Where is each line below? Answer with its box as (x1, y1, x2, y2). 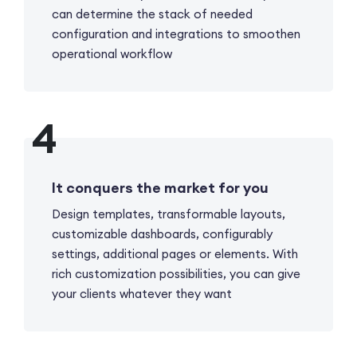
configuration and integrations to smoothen (52, 25, 300, 41)
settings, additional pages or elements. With (52, 245, 298, 261)
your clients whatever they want (52, 285, 232, 301)
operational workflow (52, 45, 172, 61)
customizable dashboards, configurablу (52, 226, 273, 241)
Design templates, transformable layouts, (52, 206, 285, 222)
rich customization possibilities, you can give (52, 265, 300, 281)
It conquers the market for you (52, 178, 269, 197)
